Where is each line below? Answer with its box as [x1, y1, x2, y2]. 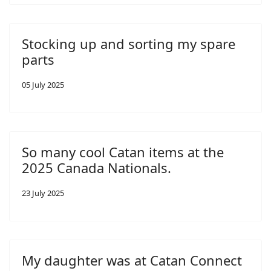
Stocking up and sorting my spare [22, 34, 235, 53]
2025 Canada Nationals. [22, 158, 171, 177]
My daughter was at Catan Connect [22, 251, 242, 269]
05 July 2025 [22, 79, 64, 90]
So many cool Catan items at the [22, 143, 224, 161]
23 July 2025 [22, 188, 64, 198]
